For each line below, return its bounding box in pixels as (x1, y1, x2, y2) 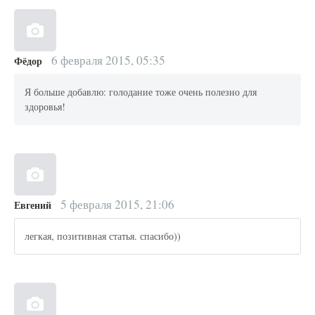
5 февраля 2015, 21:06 (57, 195, 174, 212)
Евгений (14, 197, 51, 212)
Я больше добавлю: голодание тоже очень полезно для (25, 85, 257, 99)
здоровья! (25, 100, 66, 114)
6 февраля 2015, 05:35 (48, 51, 165, 68)
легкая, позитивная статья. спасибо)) (25, 229, 181, 243)
